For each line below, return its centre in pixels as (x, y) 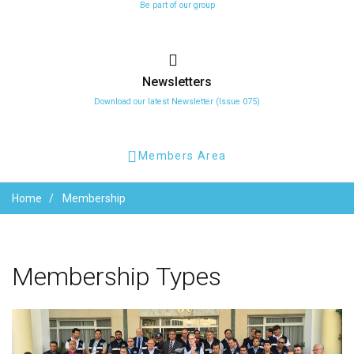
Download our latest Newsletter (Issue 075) (177, 102)
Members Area (182, 156)
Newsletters (177, 82)
